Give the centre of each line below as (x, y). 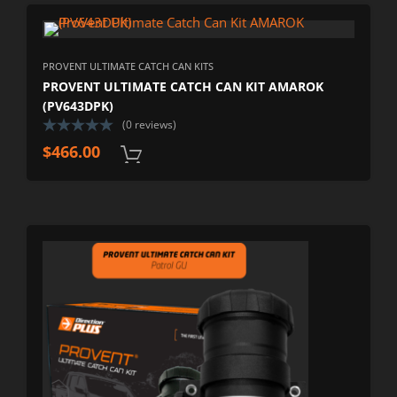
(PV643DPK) (78, 106)
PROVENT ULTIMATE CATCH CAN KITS (128, 66)
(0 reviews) (150, 125)
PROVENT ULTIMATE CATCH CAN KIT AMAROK (183, 87)
